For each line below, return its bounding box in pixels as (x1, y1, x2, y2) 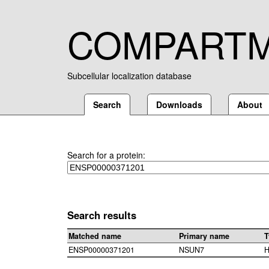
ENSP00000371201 (68, 244, 134, 256)
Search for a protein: (67, 149, 145, 161)
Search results (67, 208, 136, 222)
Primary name (179, 231, 229, 242)
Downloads (156, 98, 202, 110)
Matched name (68, 231, 121, 242)
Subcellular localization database (67, 70, 192, 82)
